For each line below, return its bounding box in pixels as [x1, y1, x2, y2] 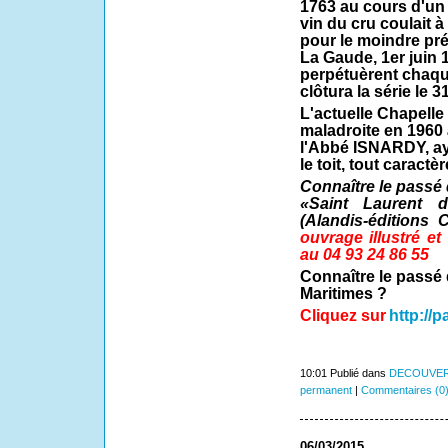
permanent [299, 383, 352, 396]
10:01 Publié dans [299, 366, 389, 379]
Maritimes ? [299, 284, 387, 302]
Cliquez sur [299, 306, 386, 324]
